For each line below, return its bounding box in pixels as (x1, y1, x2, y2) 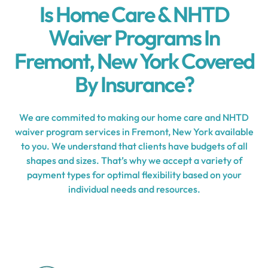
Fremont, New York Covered (14, 47, 254, 74)
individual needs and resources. (68, 183, 200, 195)
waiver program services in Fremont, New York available (14, 126, 254, 138)
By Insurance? (74, 71, 194, 98)
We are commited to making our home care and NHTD (19, 111, 249, 123)
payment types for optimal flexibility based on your (26, 169, 242, 181)
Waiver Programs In (48, 24, 220, 51)
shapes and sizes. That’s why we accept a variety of (26, 154, 242, 166)
